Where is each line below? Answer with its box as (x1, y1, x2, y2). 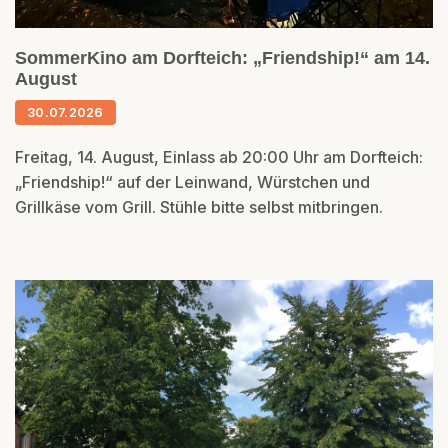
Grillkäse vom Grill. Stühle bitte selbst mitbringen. (15, 196, 383, 217)
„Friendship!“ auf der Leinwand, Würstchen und (15, 171, 370, 192)
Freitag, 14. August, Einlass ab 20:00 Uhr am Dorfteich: (15, 146, 423, 167)
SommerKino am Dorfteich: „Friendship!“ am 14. (15, 47, 430, 68)
